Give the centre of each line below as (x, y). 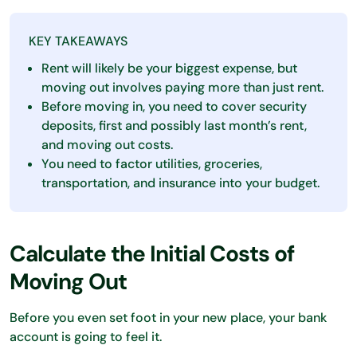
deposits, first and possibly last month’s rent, (174, 126)
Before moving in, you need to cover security (174, 106)
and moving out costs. (107, 145)
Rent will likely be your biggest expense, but (169, 68)
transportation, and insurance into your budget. (180, 183)
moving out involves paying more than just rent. (182, 87)
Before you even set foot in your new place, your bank (168, 318)
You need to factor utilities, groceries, (152, 164)
